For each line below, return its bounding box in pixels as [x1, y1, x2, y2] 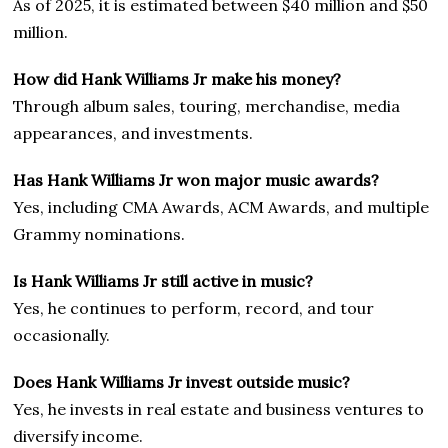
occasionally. [13, 324, 111, 345]
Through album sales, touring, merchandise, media [13, 95, 401, 116]
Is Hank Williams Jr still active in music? [13, 270, 314, 291]
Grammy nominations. [13, 223, 186, 244]
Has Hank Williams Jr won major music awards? [13, 169, 380, 190]
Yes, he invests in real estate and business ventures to [13, 398, 425, 419]
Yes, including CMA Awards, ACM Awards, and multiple [13, 196, 430, 217]
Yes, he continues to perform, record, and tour [13, 297, 375, 318]
